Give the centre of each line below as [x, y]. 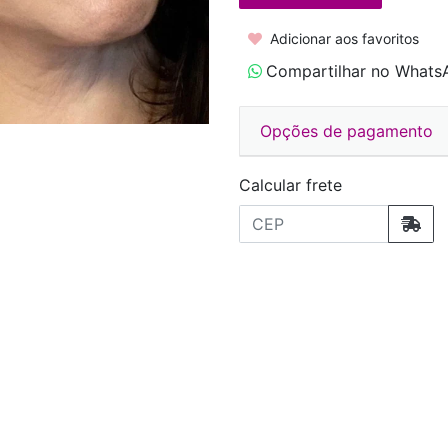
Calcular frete [290, 184]
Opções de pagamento [346, 130]
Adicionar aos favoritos [342, 38]
